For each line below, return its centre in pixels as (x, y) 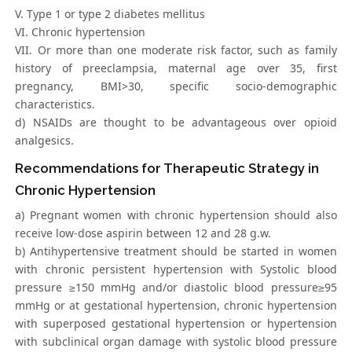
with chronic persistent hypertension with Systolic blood (176, 269)
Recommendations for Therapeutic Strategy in (167, 169)
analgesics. (45, 141)
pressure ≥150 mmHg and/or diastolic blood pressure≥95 (176, 288)
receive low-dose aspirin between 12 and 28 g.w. (143, 233)
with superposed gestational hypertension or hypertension (176, 324)
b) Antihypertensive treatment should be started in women (176, 251)
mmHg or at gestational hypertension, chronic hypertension (176, 306)
